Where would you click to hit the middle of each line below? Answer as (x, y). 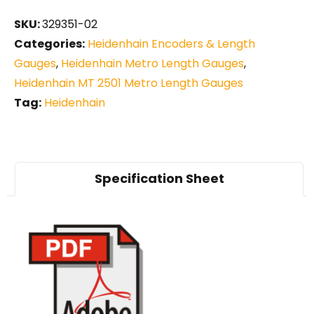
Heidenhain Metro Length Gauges (152, 63)
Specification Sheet (159, 179)
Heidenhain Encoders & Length (171, 43)
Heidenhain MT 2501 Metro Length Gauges (129, 83)
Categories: (49, 43)
